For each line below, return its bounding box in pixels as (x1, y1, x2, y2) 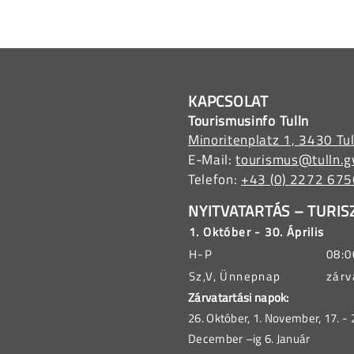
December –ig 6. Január (188, 330, 311, 348)
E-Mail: (188, 149, 236, 171)
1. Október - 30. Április (189, 223, 325, 242)
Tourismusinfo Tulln (188, 111, 309, 132)
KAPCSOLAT (188, 89, 269, 113)
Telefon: (188, 169, 242, 190)
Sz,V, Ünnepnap (189, 267, 281, 286)
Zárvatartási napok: (188, 288, 289, 307)
